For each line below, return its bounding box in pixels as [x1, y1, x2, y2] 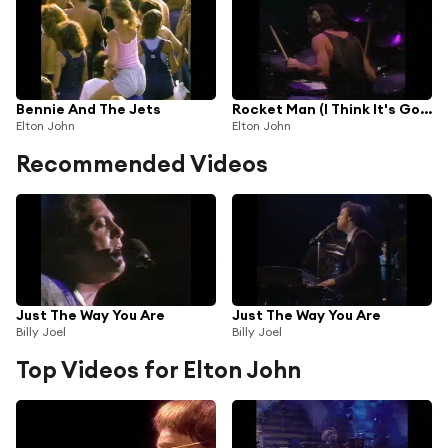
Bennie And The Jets [16, 99, 161, 118]
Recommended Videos [16, 148, 268, 178]
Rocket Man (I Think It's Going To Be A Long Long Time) [420, 99, 432, 118]
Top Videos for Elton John [16, 354, 301, 384]
